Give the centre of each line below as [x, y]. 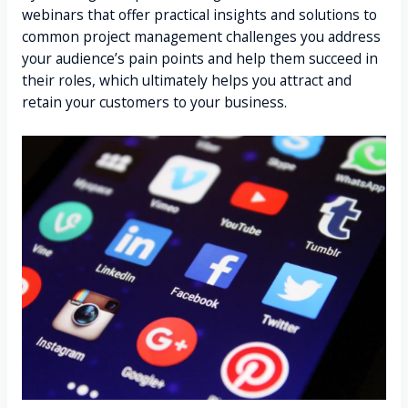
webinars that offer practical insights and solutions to [199, 15]
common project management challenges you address [201, 37]
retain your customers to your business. [154, 102]
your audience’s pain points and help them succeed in [199, 59]
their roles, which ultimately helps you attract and [186, 81]
